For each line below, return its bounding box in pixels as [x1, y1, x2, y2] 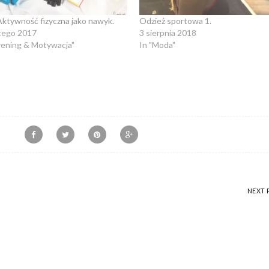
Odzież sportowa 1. [139, 16, 211, 26]
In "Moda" [139, 40, 175, 50]
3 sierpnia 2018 [139, 28, 196, 38]
